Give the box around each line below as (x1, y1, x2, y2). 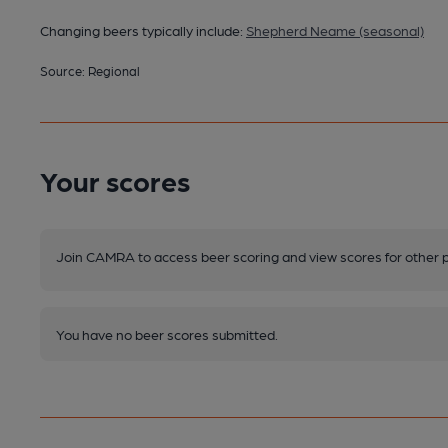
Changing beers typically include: (40, 21, 246, 38)
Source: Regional (40, 62, 140, 78)
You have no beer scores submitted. (56, 325, 278, 342)
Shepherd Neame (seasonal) (246, 21, 424, 38)
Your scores (40, 162, 190, 197)
